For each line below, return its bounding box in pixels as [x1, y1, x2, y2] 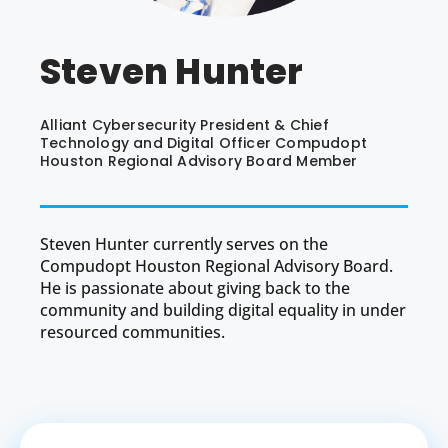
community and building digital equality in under [40, 299, 406, 322]
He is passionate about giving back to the [40, 277, 350, 300]
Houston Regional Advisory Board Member [40, 151, 358, 172]
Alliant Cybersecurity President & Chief [40, 115, 329, 136]
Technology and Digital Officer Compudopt [40, 133, 368, 154]
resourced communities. [40, 321, 225, 344]
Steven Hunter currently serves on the [40, 233, 328, 256]
